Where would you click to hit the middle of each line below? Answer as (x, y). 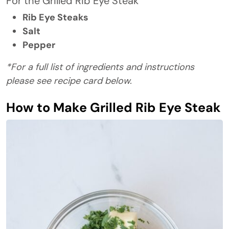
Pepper (39, 45)
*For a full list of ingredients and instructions (100, 67)
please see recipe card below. (69, 81)
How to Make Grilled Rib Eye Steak (113, 108)
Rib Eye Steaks (55, 17)
